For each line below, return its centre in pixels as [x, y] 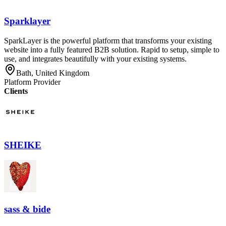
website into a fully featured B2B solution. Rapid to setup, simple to [112, 50]
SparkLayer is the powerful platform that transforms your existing [108, 41]
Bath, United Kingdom [53, 73]
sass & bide [27, 209]
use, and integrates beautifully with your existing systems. [95, 59]
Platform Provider [32, 82]
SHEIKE [23, 145]
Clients [16, 91]
